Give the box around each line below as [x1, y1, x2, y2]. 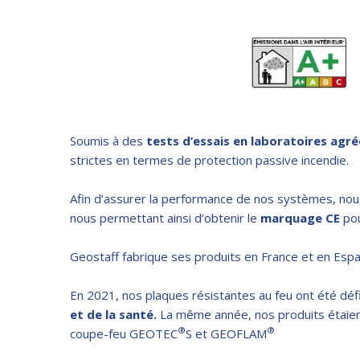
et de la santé [70, 305, 153, 322]
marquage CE [260, 209, 340, 226]
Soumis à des [70, 132, 146, 149]
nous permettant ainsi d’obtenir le [70, 209, 260, 226]
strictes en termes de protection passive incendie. [70, 151, 349, 168]
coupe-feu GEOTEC [70, 325, 178, 342]
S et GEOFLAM [186, 325, 267, 342]
